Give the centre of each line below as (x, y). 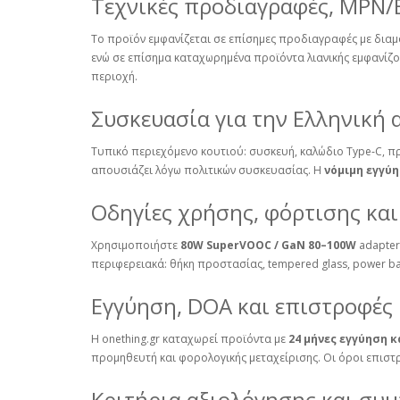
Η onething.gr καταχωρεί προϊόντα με (190, 339)
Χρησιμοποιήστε (136, 246)
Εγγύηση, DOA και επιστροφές (242, 306)
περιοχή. (114, 77)
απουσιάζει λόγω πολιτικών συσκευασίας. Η (208, 171)
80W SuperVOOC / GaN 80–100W (268, 246)
